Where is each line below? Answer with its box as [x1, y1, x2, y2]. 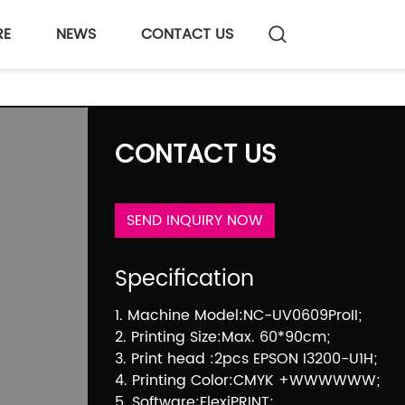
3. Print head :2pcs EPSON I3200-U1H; [115, 346, 377, 371]
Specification [115, 260, 254, 297]
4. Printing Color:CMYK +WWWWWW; [115, 368, 380, 392]
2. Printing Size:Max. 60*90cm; [115, 325, 330, 349]
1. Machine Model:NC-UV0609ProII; [115, 303, 362, 327]
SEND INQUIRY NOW [127, 208, 263, 232]
